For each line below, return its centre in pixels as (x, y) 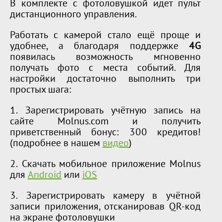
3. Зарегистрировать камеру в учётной (106, 196)
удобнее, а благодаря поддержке (100, 47)
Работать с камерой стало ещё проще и (106, 36)
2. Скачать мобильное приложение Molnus (106, 165)
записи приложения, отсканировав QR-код (106, 207)
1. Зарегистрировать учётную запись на (106, 111)
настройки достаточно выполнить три (106, 80)
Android (45, 176)
